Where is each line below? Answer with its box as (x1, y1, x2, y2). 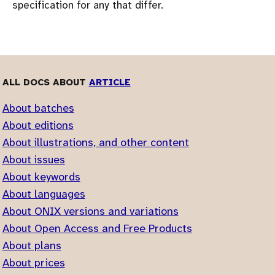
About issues (2, 152, 65, 168)
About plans (2, 238, 61, 254)
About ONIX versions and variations (2, 204, 179, 219)
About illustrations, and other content (2, 135, 189, 150)
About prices (2, 255, 65, 271)
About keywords (2, 169, 80, 185)
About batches (2, 101, 74, 116)
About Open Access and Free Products (2, 221, 192, 236)
